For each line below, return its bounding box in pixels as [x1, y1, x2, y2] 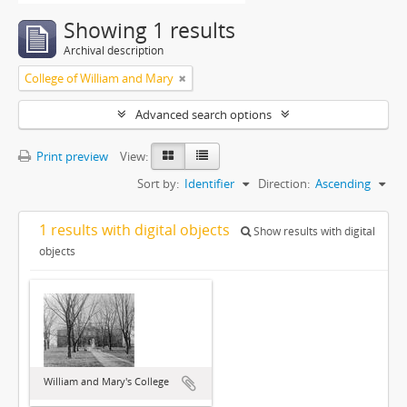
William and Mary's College [44, 374, 169, 388]
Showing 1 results [64, 16, 235, 45]
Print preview [34, 148, 108, 164]
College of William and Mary [25, 70, 174, 86]
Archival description [64, 43, 164, 58]
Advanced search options [135, 106, 272, 123]
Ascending [315, 175, 371, 192]
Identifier [184, 175, 234, 192]
